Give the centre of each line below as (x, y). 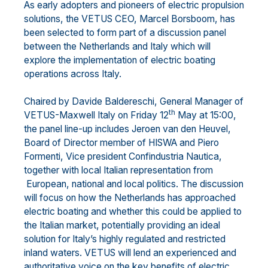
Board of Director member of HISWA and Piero (121, 143)
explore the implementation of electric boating (120, 60)
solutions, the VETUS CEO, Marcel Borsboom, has (130, 19)
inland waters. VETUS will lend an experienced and (130, 253)
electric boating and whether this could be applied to (133, 212)
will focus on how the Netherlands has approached (130, 198)
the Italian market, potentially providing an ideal (122, 226)
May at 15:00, (206, 115)
